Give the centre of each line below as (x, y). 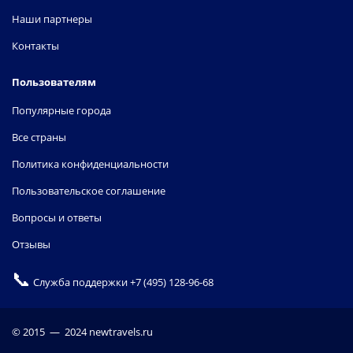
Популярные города (61, 110)
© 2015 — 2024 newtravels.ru (82, 332)
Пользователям (54, 82)
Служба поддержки (80, 282)
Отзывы (31, 244)
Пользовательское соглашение (89, 191)
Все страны (39, 137)
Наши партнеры (52, 19)
